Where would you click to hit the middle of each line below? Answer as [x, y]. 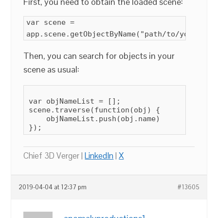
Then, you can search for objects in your [99, 56]
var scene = [51, 22]
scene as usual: [52, 69]
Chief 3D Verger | [54, 156]
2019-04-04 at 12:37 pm [53, 187]
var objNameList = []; [75, 101]
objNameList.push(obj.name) [95, 119]
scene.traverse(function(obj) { [95, 110]
